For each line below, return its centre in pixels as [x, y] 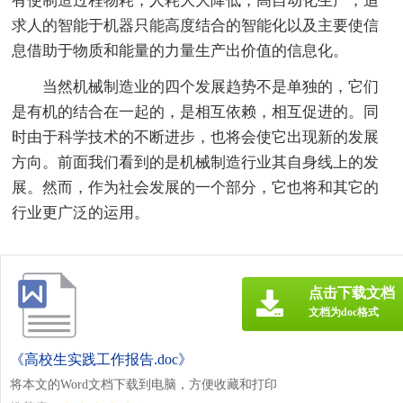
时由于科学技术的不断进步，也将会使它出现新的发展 [196, 137]
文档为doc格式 [344, 312]
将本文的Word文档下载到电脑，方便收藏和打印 [143, 384]
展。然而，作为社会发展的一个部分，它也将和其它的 [196, 187]
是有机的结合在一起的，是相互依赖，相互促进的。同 [196, 112]
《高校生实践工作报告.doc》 [101, 359]
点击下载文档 [352, 292]
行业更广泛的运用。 [81, 212]
